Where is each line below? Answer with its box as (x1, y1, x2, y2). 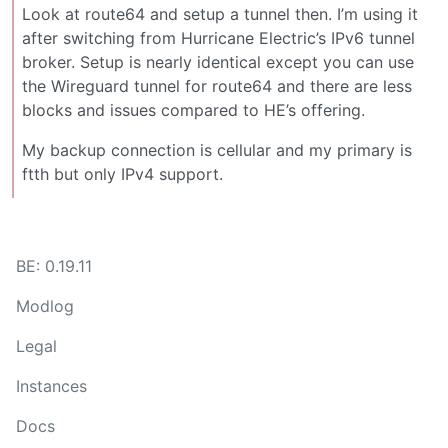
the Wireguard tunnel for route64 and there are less (22, 75, 412, 96)
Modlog (16, 296, 74, 316)
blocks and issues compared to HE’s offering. (22, 99, 365, 120)
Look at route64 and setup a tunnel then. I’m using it (22, 3, 418, 24)
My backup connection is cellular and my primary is (22, 139, 412, 160)
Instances (16, 376, 87, 396)
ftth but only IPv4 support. (22, 163, 223, 184)
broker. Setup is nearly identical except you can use (22, 51, 414, 72)
